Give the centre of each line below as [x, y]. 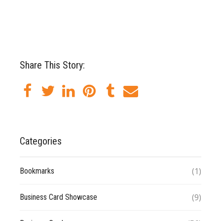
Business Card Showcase [58, 197]
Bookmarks [37, 171]
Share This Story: [52, 65]
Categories [41, 141]
